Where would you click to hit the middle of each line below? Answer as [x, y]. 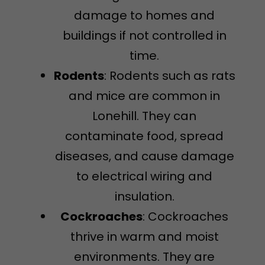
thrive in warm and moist [144, 236]
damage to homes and [144, 15]
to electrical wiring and [144, 176]
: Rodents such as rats [169, 75]
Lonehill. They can [144, 116]
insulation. [144, 196]
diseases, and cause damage [144, 156]
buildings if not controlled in [144, 35]
